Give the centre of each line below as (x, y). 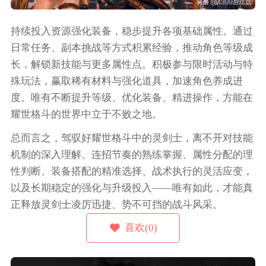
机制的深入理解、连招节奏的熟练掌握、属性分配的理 (132, 155)
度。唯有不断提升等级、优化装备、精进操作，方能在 (132, 98)
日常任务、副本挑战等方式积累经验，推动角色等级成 (132, 48)
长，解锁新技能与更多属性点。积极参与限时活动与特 (132, 65)
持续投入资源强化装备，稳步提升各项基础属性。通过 (132, 31)
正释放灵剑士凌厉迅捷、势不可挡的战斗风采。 (116, 205)
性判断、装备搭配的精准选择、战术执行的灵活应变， (132, 172)
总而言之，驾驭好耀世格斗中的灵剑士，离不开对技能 (132, 138)
